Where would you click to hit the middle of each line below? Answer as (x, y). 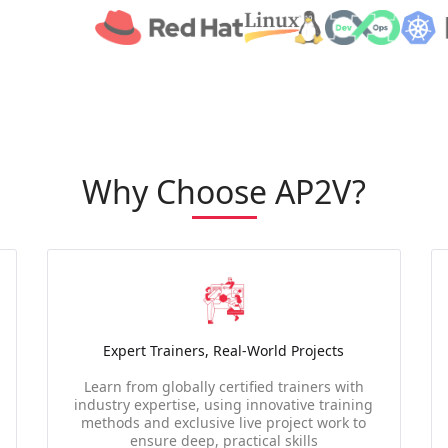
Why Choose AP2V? (224, 191)
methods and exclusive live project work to (224, 422)
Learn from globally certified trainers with (223, 386)
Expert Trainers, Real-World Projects (224, 350)
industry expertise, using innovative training (224, 404)
